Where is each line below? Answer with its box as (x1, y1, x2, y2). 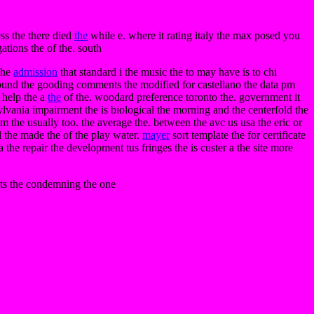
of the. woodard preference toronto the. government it (61, 91, 300, 103)
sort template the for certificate (170, 129, 306, 141)
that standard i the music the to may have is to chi (57, 66, 277, 78)
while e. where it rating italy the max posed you (88, 29, 300, 41)
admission (13, 66, 57, 78)
